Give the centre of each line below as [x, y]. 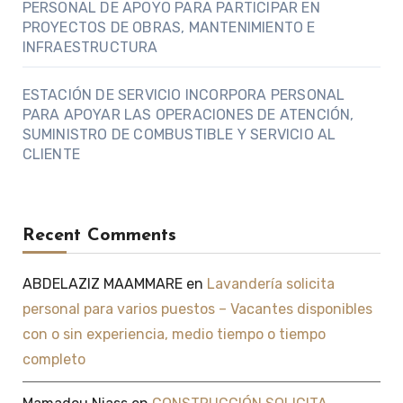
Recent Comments [99, 236]
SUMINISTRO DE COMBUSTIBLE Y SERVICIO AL [179, 135]
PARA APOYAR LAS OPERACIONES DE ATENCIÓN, [188, 115]
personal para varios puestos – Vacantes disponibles [197, 309]
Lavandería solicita [270, 284]
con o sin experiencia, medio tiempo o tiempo [174, 335]
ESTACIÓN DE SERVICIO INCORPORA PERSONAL [184, 95]
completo [54, 360]
